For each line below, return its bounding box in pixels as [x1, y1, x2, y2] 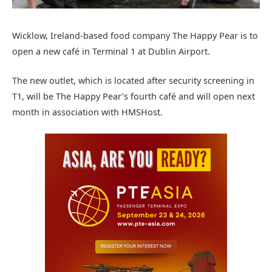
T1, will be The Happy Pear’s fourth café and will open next [12, 90, 255, 102]
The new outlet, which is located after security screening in [12, 74, 254, 86]
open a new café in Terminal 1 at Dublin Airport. [12, 45, 210, 57]
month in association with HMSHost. [12, 106, 163, 118]
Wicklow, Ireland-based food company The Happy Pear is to [12, 29, 258, 41]
